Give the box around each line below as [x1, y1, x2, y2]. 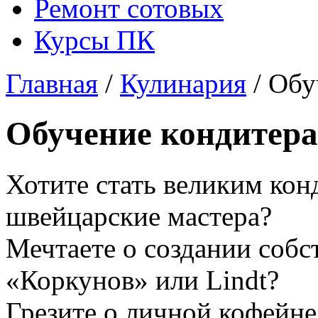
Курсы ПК [34, 25, 155, 55]
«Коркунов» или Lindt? [6, 264, 279, 295]
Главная [6, 68, 98, 99]
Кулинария [120, 68, 246, 99]
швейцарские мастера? [6, 200, 272, 231]
